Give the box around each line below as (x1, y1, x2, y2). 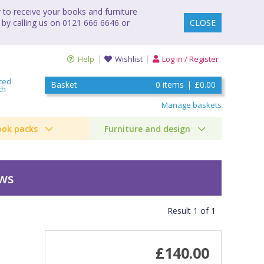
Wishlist (115, 54, 143, 65)
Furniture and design (104, 123, 190, 134)
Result (167, 205, 193, 217)
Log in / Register (162, 54, 219, 65)
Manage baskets (161, 99, 222, 110)
